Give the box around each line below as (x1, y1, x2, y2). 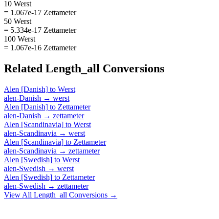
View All (4, 190, 34, 199)
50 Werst (4, 17, 31, 25)
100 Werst (4, 34, 35, 43)
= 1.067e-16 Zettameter (4, 43, 76, 52)
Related (4, 62, 45, 75)
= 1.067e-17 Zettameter (4, 8, 76, 17)
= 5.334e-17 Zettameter (4, 25, 76, 34)
